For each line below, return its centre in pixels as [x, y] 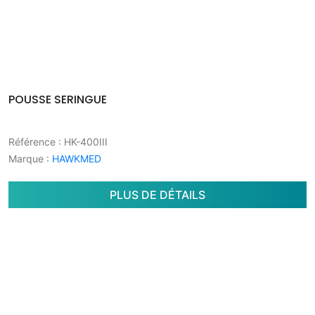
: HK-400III [82, 142]
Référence [32, 142]
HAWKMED [77, 159]
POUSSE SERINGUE [58, 99]
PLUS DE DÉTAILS [157, 195]
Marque [26, 159]
